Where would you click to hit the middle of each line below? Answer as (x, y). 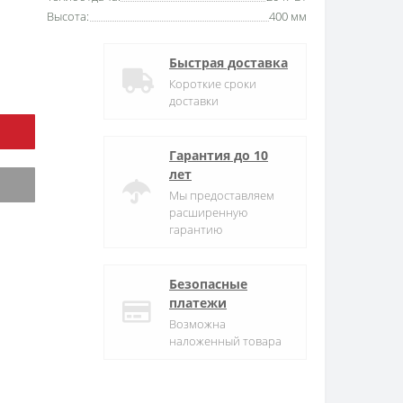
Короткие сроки (213, 84)
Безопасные (208, 284)
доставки (194, 101)
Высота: (68, 17)
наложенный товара (225, 341)
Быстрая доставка (228, 63)
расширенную (208, 213)
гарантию (196, 230)
